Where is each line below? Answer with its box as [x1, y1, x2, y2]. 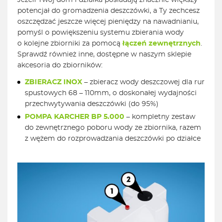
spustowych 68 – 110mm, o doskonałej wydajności [25, 90, 197, 97]
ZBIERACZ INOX [25, 79, 82, 86]
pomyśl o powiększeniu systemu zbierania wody [17, 29, 184, 37]
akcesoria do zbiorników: [17, 62, 103, 69]
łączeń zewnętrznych [122, 40, 201, 48]
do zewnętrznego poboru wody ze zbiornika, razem [25, 124, 201, 132]
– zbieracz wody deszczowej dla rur [82, 79, 205, 86]
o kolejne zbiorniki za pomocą [17, 40, 122, 48]
